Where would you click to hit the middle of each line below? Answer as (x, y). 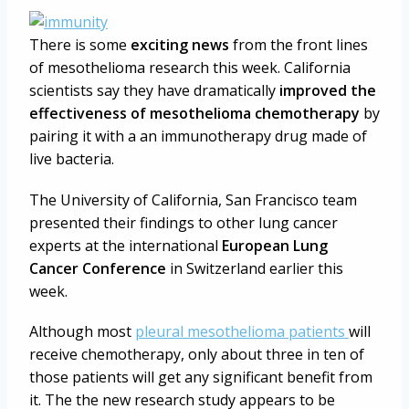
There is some (80, 45)
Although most (82, 331)
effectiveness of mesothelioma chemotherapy (194, 114)
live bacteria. (72, 159)
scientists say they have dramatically (154, 91)
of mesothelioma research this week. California (190, 68)
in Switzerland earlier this (255, 268)
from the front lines (299, 45)
